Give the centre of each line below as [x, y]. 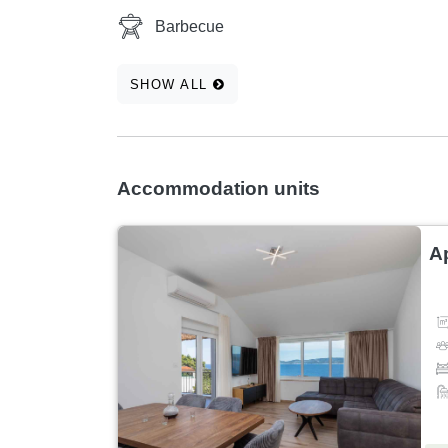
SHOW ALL [171, 84]
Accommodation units [218, 189]
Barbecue [189, 27]
